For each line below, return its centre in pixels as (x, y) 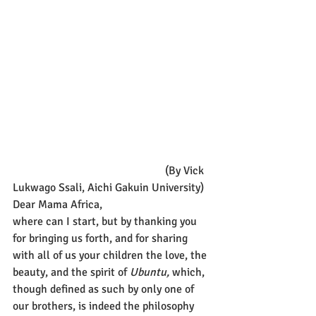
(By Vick (89, 171)
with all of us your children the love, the (111, 255)
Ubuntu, (150, 272)
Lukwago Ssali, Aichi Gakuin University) (108, 188)
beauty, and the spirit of (71, 272)
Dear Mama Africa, (57, 205)
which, (188, 272)
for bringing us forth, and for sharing (102, 238)
